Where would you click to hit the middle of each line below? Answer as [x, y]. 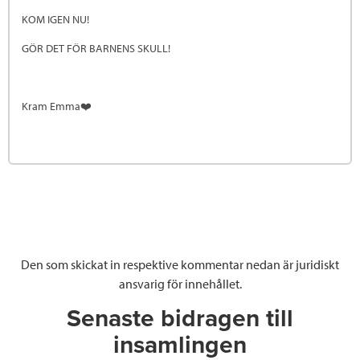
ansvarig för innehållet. [180, 283]
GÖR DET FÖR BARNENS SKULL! [96, 48]
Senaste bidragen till [180, 318]
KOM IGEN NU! [57, 19]
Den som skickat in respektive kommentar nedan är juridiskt [180, 264]
